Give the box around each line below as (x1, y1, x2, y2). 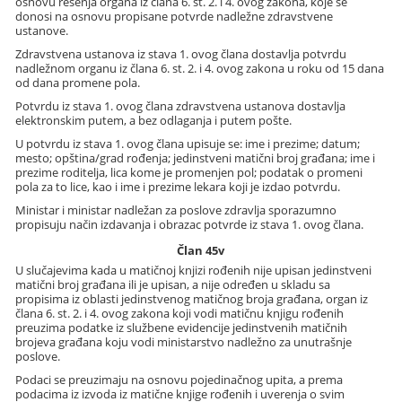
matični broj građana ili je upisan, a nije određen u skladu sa (15, 276, 331, 293)
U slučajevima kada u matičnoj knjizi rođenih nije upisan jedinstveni (15, 262, 372, 279)
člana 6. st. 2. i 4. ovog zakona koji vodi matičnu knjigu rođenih (15, 305, 345, 322)
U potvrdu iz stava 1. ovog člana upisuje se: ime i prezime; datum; (15, 135, 361, 153)
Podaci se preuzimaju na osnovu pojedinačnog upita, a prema (15, 371, 344, 389)
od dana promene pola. (15, 74, 141, 92)
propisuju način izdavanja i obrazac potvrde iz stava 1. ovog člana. (15, 216, 364, 233)
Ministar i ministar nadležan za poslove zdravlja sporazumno (15, 202, 337, 219)
